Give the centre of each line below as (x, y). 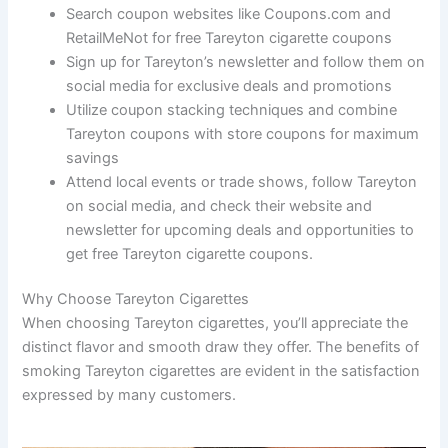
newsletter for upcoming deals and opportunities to (240, 229)
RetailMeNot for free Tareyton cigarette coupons (229, 37)
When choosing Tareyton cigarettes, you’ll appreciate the (215, 323)
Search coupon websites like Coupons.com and (229, 13)
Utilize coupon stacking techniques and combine (232, 109)
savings (93, 157)
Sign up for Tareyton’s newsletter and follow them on (246, 61)
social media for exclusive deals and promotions (229, 85)
